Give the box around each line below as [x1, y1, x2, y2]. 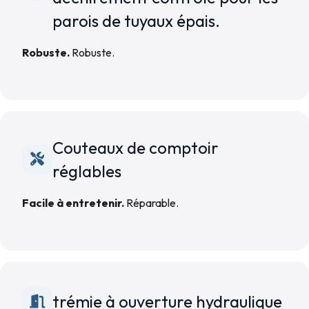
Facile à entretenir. [22, 196, 124, 210]
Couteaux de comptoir [52, 137, 219, 158]
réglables [52, 161, 121, 181]
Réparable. [124, 196, 179, 210]
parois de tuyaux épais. [52, 10, 220, 31]
